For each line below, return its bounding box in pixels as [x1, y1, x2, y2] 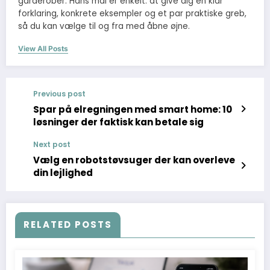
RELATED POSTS [24, 218, 112, 231]
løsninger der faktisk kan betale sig [33, 115, 204, 128]
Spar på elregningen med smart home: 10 [33, 102, 232, 116]
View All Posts [18, 43, 68, 53]
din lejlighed [33, 166, 93, 179]
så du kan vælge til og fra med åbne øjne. [18, 20, 190, 33]
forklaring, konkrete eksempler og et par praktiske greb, [18, 8, 246, 20]
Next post [33, 139, 71, 149]
